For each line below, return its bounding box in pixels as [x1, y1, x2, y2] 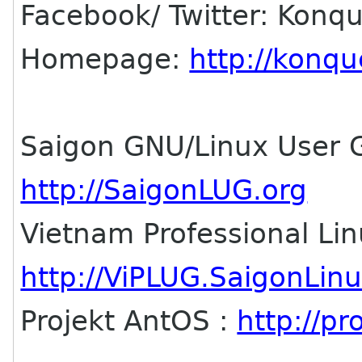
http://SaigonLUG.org [20, 174, 308, 206]
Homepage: [20, 43, 190, 75]
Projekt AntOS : [20, 305, 238, 337]
